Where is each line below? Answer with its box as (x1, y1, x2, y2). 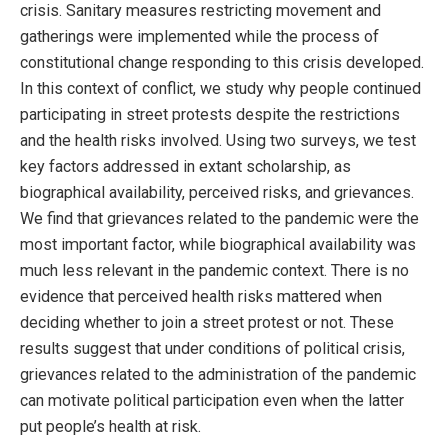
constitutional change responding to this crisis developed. (20, 52, 424, 72)
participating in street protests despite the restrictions (20, 104, 400, 124)
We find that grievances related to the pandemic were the (20, 208, 419, 228)
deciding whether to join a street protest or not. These (20, 312, 394, 332)
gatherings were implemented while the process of (20, 26, 379, 46)
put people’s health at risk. (20, 416, 201, 436)
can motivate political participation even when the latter (20, 390, 404, 410)
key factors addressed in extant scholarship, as (20, 156, 351, 176)
